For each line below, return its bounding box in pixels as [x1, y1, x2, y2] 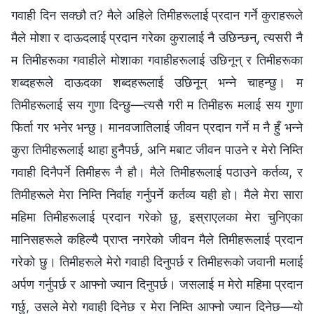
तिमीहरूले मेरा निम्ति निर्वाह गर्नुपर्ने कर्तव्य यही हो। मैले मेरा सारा [11, 186, 303, 202]
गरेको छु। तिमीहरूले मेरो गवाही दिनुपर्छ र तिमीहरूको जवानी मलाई [11, 254, 303, 269]
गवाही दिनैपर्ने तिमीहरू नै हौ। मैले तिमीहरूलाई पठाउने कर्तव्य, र [11, 164, 303, 179]
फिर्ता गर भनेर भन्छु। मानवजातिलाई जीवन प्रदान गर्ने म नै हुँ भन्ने [11, 119, 303, 135]
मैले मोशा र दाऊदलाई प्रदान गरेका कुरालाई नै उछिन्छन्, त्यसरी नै [11, 29, 303, 45]
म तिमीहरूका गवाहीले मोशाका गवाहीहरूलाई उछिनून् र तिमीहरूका [11, 52, 303, 67]
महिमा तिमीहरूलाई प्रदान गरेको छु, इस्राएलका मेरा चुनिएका [11, 209, 303, 224]
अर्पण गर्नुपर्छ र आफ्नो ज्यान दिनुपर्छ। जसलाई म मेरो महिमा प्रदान [11, 276, 303, 292]
